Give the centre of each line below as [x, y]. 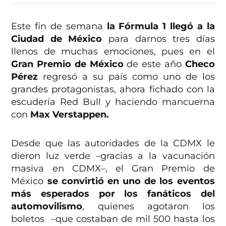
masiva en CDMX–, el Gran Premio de [113, 169]
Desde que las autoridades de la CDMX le [113, 144]
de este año [154, 64]
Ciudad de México [57, 39]
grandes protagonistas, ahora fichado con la [113, 90]
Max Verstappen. [70, 115]
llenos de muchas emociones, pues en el [113, 52]
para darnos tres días [158, 39]
